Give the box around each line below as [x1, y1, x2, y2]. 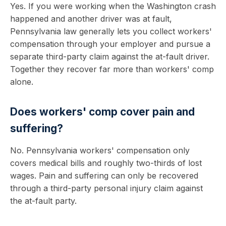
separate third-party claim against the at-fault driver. [10, 51, 209, 62]
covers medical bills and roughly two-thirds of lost [10, 158, 202, 168]
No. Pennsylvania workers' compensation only [10, 145, 190, 155]
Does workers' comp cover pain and [10, 105, 195, 118]
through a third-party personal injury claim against [10, 183, 203, 193]
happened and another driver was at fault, [10, 14, 172, 24]
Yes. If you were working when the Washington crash [10, 1, 216, 11]
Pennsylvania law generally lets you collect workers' [10, 26, 212, 36]
